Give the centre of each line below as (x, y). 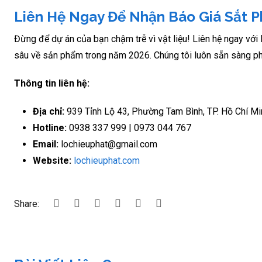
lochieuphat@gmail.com (108, 144)
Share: (27, 204)
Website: (52, 160)
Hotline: (50, 127)
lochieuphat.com (107, 160)
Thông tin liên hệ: (52, 83)
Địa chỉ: (49, 111)
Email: (46, 144)
